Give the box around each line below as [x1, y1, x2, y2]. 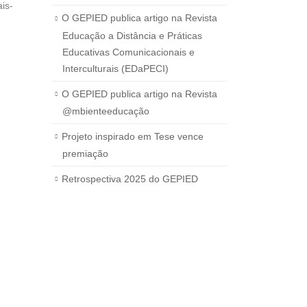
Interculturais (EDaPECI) [62, 62, 169, 74]
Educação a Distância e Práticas [62, 29, 202, 41]
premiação [62, 148, 108, 160]
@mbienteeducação [62, 105, 149, 116]
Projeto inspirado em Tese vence [62, 130, 204, 142]
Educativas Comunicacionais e [62, 46, 195, 58]
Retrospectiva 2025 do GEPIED [62, 173, 198, 185]
